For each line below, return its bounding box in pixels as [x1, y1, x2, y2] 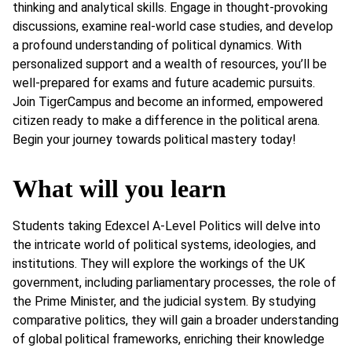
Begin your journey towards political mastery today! [13, 131, 296, 147]
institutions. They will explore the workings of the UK [13, 256, 305, 272]
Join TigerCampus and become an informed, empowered [13, 93, 323, 109]
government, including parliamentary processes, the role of [13, 275, 336, 291]
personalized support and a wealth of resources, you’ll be [13, 56, 327, 71]
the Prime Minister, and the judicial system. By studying [13, 294, 316, 310]
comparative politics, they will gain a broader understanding [13, 313, 339, 328]
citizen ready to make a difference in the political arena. [13, 112, 320, 128]
